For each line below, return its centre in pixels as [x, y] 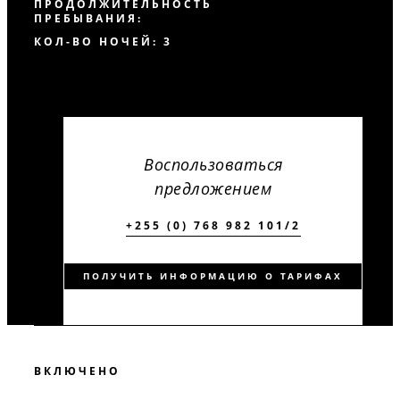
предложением [213, 188]
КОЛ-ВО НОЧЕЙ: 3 [103, 42]
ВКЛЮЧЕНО [77, 371]
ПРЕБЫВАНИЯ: [88, 18]
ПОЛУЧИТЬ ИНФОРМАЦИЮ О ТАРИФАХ [213, 276]
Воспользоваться [213, 164]
